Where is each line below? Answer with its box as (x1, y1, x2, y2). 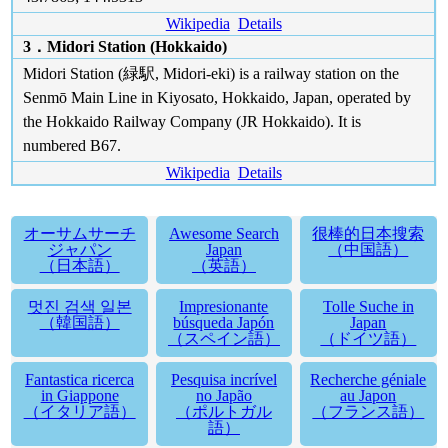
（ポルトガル (175, 402, 272, 420)
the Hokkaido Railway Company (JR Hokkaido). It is (23, 112, 362, 130)
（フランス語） (312, 402, 425, 420)
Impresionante (179, 297, 269, 315)
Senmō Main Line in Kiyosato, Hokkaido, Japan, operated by (23, 88, 412, 106)
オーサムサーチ (23, 224, 136, 242)
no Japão (195, 386, 252, 404)
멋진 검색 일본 (27, 297, 132, 315)
